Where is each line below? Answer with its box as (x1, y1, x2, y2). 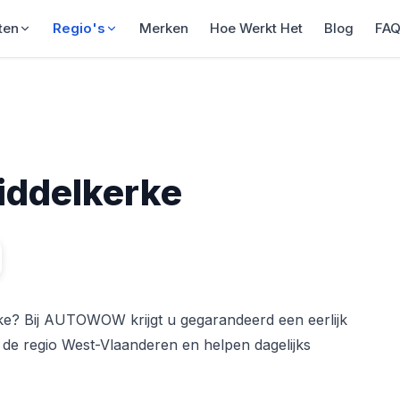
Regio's (52, 20, 105, 37)
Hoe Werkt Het (209, 20, 303, 37)
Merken (138, 20, 188, 37)
